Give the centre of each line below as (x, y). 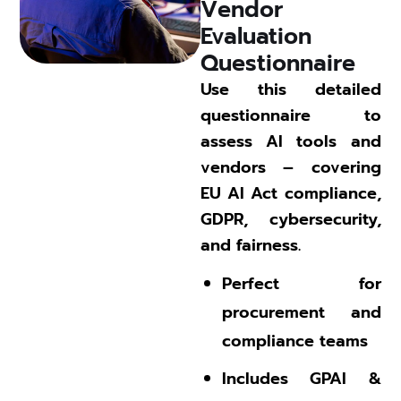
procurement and (302, 312)
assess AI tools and (291, 141)
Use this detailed (291, 89)
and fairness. (251, 245)
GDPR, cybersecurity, (291, 219)
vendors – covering (291, 167)
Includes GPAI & (302, 378)
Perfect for (302, 283)
